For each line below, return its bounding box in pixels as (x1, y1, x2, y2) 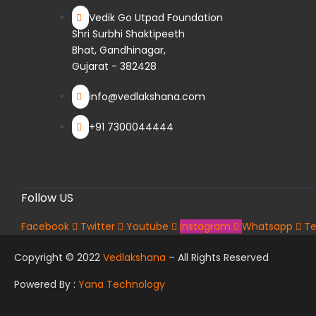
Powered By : (14, 277, 78, 292)
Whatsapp (242, 219, 293, 234)
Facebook (21, 219, 69, 234)
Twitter (80, 219, 115, 234)
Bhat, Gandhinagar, (72, 43, 166, 58)
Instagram (180, 219, 231, 234)
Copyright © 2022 (14, 250, 103, 265)
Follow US (21, 190, 73, 207)
